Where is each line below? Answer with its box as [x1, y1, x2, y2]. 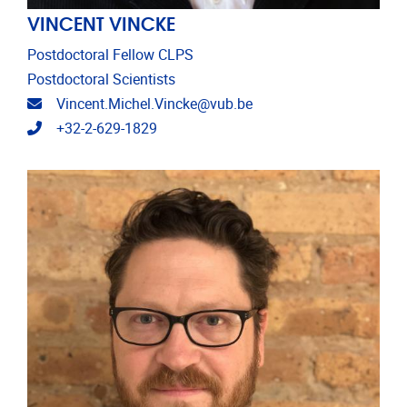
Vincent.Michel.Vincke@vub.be [56, 94, 253, 113]
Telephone [41, 118, 107, 136]
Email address [41, 94, 132, 112]
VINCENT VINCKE [27, 7, 175, 36]
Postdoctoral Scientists [27, 70, 175, 88]
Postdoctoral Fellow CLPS [27, 45, 194, 64]
